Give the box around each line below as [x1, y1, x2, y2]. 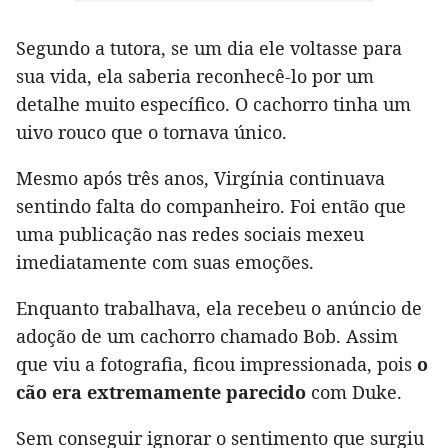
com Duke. [306, 379, 402, 404]
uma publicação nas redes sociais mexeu [16, 221, 364, 246]
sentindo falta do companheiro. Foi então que [16, 193, 406, 218]
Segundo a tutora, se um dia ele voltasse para [16, 35, 402, 60]
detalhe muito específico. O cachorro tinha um [16, 91, 411, 116]
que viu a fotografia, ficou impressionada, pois [16, 351, 412, 376]
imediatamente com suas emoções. [16, 249, 314, 274]
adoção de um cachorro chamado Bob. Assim [16, 323, 398, 348]
